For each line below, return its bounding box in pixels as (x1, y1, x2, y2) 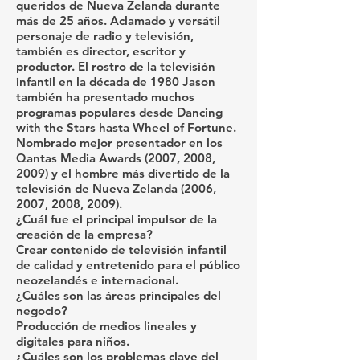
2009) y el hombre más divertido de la (16, 166, 230, 181)
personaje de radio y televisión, (16, 28, 194, 43)
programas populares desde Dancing (16, 104, 223, 120)
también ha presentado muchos (16, 89, 194, 104)
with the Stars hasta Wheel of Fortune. (16, 120, 236, 135)
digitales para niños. (16, 333, 129, 349)
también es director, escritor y (16, 43, 186, 59)
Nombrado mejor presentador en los (16, 135, 223, 150)
